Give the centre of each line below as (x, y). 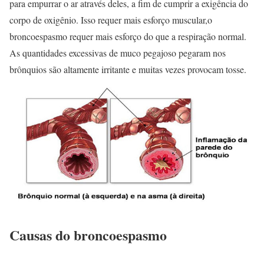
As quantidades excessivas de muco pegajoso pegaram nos (118, 52)
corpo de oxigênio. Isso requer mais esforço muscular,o (111, 19)
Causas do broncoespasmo (88, 235)
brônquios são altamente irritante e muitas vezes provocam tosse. (128, 69)
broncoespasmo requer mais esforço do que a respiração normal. (128, 36)
